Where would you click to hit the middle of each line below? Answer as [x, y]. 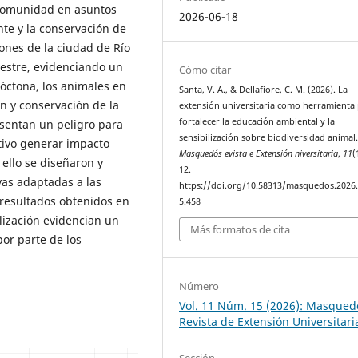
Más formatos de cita [241, 230]
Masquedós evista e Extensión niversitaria [259, 153]
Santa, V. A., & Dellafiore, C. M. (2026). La [264, 89]
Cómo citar [205, 69]
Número [199, 286]
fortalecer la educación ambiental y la [257, 121]
